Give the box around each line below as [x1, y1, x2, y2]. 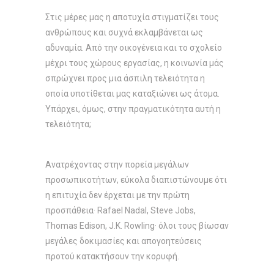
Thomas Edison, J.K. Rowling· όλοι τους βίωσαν [45, 221, 229, 231]
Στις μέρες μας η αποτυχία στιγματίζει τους [45, 12, 219, 22]
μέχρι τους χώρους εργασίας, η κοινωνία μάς [45, 58, 224, 68]
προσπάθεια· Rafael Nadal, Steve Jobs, [45, 206, 196, 215]
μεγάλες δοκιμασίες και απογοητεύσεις [45, 236, 202, 246]
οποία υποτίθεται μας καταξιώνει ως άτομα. [45, 89, 220, 98]
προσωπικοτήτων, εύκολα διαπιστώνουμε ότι [45, 175, 227, 185]
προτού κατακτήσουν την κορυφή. [45, 251, 179, 261]
